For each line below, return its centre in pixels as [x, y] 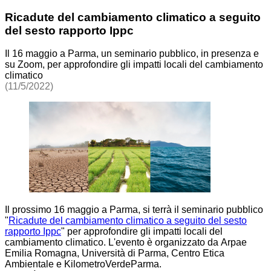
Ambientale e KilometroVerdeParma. [83, 264]
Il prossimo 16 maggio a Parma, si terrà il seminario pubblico [134, 210]
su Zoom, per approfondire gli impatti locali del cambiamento [134, 65]
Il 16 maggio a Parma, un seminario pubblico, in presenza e [132, 54]
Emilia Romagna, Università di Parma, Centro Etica [115, 253]
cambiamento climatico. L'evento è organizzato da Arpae [126, 243]
